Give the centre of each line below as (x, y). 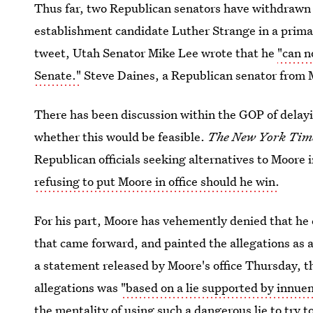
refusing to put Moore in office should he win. (157, 181)
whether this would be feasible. (120, 137)
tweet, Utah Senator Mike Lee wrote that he (156, 53)
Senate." (58, 75)
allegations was (78, 287)
